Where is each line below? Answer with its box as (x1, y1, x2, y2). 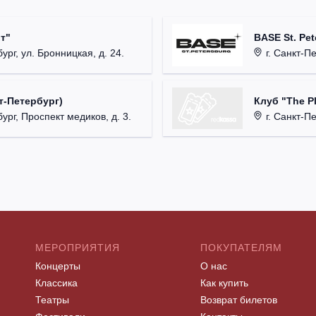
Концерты (35, 260, 80, 272)
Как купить (200, 277, 248, 289)
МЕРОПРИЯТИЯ (35, 242, 120, 254)
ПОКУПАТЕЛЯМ (200, 242, 282, 254)
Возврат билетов (200, 294, 277, 306)
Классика (35, 277, 78, 289)
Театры (35, 294, 69, 306)
